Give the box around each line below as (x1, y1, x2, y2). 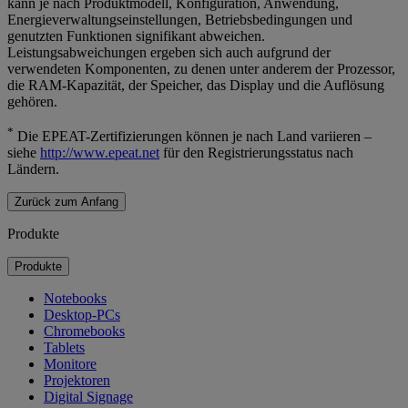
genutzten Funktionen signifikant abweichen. (7, 27, 265, 44)
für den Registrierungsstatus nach (159, 144, 353, 160)
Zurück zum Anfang (15, 194, 118, 209)
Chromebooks (44, 322, 125, 339)
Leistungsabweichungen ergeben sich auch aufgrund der (7, 44, 331, 60)
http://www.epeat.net (40, 144, 159, 160)
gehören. (7, 93, 57, 109)
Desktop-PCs (44, 306, 120, 322)
